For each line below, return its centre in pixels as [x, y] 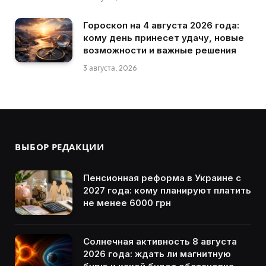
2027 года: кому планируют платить [167, 190]
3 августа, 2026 [110, 68]
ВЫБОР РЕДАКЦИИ [60, 147]
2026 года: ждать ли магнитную [157, 254]
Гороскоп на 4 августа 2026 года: [161, 25]
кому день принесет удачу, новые [164, 38]
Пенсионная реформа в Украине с [162, 178]
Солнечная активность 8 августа [160, 241]
